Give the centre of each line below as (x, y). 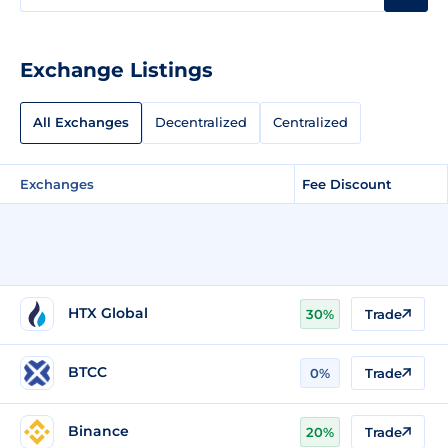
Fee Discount (347, 183)
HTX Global (108, 313)
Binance (98, 431)
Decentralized (201, 122)
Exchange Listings (116, 69)
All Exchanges (81, 122)
